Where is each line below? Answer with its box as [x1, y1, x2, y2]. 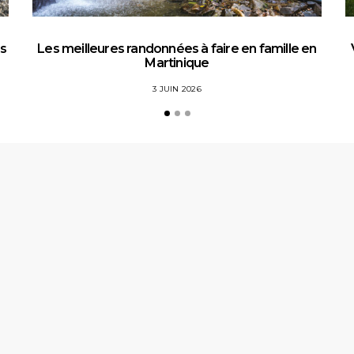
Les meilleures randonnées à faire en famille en [37, 41, 317, 56]
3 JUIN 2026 [153, 84, 201, 94]
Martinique [145, 55, 209, 70]
